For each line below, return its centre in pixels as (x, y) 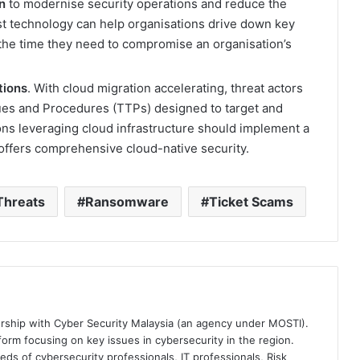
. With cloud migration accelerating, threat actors (165, 88)
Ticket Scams (251, 201)
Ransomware (127, 201)
